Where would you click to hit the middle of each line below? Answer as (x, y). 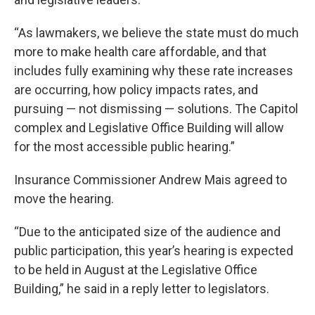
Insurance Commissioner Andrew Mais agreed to (150, 179)
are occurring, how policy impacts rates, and (136, 89)
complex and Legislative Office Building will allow (149, 127)
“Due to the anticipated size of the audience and (147, 231)
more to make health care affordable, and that (140, 51)
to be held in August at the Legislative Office (136, 269)
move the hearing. (64, 198)
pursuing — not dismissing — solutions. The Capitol (156, 108)
